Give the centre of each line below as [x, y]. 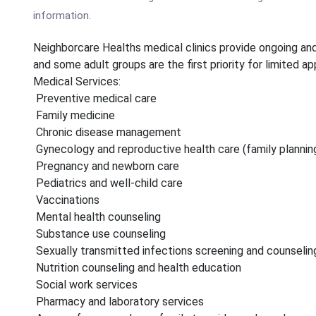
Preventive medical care [95, 98]
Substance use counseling [101, 234]
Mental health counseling [97, 217]
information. [62, 16]
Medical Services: [77, 81]
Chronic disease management [107, 132]
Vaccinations [66, 200]
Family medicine [74, 115]
